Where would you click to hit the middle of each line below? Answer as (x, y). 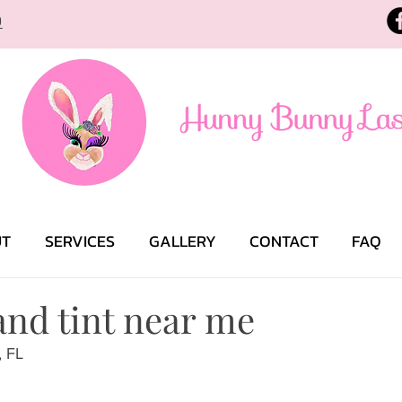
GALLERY (182, 241)
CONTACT (284, 241)
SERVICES (80, 241)
